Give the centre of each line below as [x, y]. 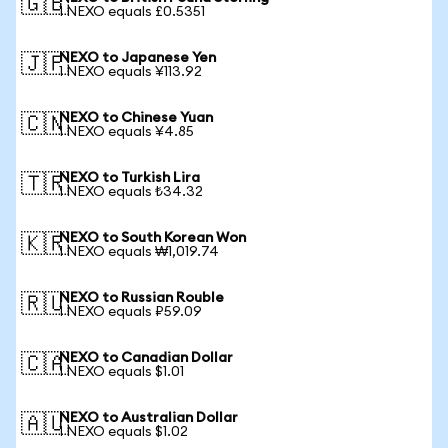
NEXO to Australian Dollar [148, 418]
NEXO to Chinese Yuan [136, 118]
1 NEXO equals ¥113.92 [130, 72]
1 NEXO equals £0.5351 [132, 12]
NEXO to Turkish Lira [129, 178]
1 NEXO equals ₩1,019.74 [139, 252]
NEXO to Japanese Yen [137, 58]
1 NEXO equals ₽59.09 [130, 312]
